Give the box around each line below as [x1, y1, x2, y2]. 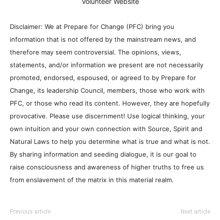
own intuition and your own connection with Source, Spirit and [10, 124, 202, 133]
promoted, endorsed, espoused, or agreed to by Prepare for [10, 73, 196, 82]
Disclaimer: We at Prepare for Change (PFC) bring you [10, 22, 174, 30]
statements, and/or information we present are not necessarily [10, 60, 203, 69]
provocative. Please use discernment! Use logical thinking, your [10, 111, 205, 120]
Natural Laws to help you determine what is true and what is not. [10, 137, 210, 145]
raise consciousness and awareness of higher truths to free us [10, 163, 204, 171]
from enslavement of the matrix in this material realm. [10, 175, 174, 184]
